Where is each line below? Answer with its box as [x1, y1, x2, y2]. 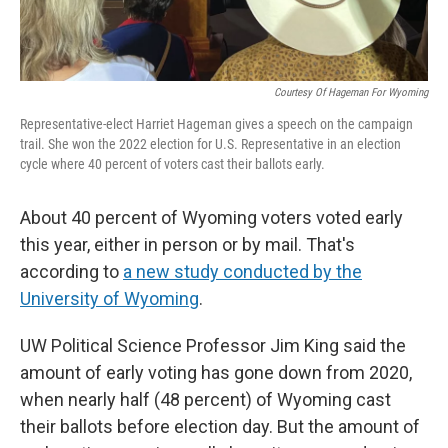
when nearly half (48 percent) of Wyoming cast [20, 388, 391, 410]
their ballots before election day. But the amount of [20, 415, 420, 437]
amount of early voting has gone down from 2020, [20, 361, 412, 383]
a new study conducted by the [123, 260, 362, 282]
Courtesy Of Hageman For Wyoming [274, 85, 428, 99]
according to [20, 260, 123, 282]
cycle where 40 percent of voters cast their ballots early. [20, 155, 325, 172]
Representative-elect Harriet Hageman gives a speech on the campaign [20, 115, 413, 132]
